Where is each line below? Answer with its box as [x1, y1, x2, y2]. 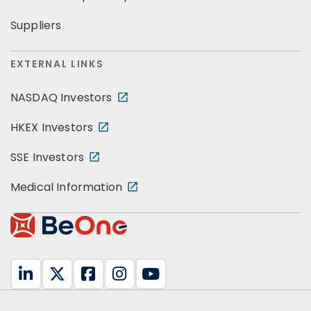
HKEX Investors [10, 119, 94, 135]
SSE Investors [10, 149, 85, 165]
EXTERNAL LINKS [10, 56, 104, 71]
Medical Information [10, 178, 123, 195]
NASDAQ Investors [10, 89, 112, 106]
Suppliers [10, 17, 62, 33]
